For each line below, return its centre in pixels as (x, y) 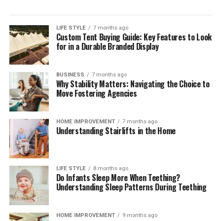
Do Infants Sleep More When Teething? (118, 178)
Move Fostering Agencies (96, 93)
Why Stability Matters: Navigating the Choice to (133, 84)
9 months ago (140, 215)
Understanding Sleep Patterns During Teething (131, 187)
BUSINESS (70, 75)
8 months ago (110, 168)
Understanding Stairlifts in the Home (116, 131)
